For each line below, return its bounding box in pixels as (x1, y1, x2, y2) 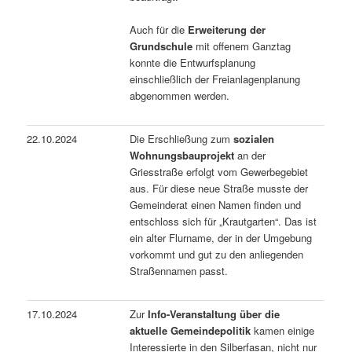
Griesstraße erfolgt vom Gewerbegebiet (130, 163, 309, 179)
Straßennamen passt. (130, 262, 229, 278)
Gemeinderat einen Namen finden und (130, 196, 302, 212)
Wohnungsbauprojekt (130, 147, 235, 163)
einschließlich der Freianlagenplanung (130, 71, 301, 86)
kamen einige (251, 322, 315, 338)
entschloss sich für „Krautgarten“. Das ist (130, 213, 317, 229)
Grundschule (130, 38, 193, 53)
